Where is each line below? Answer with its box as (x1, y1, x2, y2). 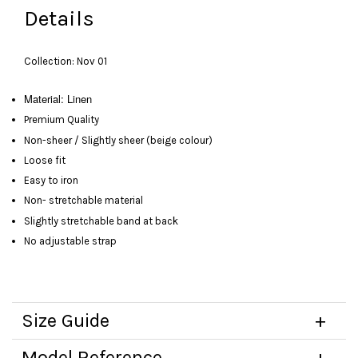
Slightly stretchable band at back (24, 214, 178, 227)
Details (24, 6, 94, 32)
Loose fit (24, 153, 66, 166)
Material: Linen (24, 91, 92, 107)
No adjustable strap (24, 234, 119, 247)
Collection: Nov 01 (24, 55, 107, 68)
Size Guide (22, 308, 109, 332)
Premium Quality (24, 113, 99, 126)
